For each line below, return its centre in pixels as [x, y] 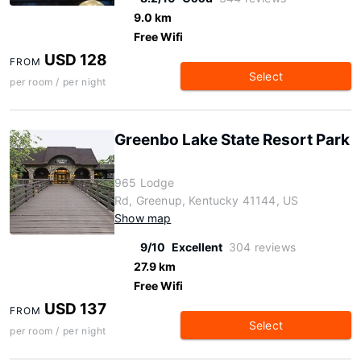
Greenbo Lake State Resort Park [232, 140]
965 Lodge [145, 183]
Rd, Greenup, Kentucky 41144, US [207, 200]
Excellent [197, 247]
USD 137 [76, 309]
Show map [143, 218]
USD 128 [76, 60]
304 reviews [262, 247]
